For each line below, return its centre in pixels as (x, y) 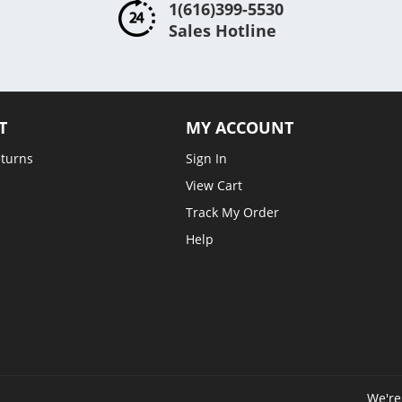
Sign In (207, 158)
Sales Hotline (222, 31)
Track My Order (233, 212)
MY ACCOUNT (240, 127)
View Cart (214, 185)
